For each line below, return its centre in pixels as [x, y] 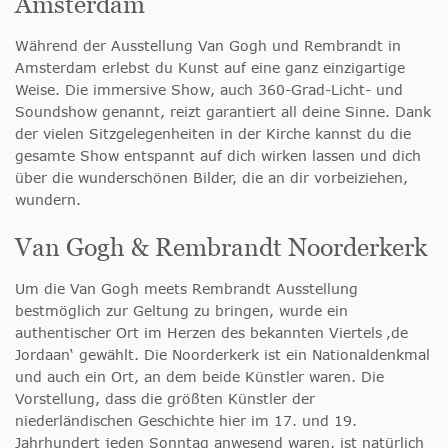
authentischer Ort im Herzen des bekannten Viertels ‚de [211, 332]
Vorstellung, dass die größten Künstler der [165, 398]
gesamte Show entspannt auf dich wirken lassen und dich [218, 155]
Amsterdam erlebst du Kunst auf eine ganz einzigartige [210, 67]
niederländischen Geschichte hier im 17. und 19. [186, 420]
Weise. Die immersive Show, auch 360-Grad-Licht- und [209, 89]
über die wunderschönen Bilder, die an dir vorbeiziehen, [211, 177]
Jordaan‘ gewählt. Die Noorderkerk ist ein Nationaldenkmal [222, 354]
